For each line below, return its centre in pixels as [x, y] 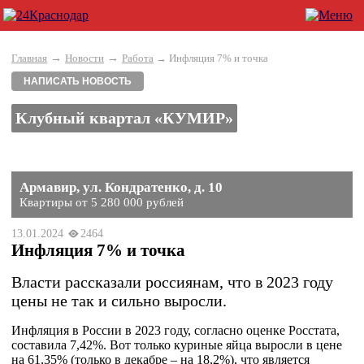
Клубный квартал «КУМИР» [124, 118]
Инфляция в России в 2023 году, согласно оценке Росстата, [175, 330]
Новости [84, 58]
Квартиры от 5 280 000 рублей [102, 202]
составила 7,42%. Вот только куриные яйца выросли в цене [177, 345]
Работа [138, 58]
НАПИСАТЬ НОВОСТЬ [78, 81]
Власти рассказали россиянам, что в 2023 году [172, 282]
